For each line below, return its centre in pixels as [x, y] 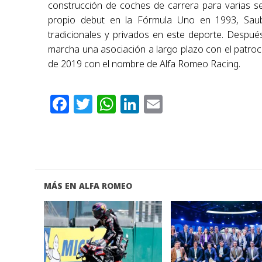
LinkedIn [180, 104]
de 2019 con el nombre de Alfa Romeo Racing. [144, 64]
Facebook [113, 104]
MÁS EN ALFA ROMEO [88, 186]
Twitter [125, 104]
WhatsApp [163, 104]
